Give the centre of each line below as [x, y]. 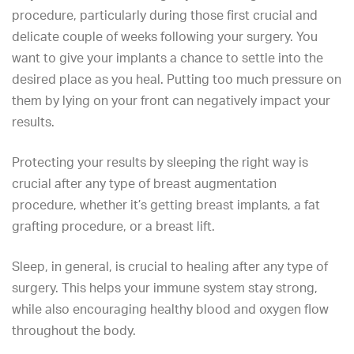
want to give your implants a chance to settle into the [168, 58]
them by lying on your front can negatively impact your [171, 100]
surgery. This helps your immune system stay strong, [165, 288]
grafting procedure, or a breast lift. [113, 226]
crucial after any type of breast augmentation [144, 183]
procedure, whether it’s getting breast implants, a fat [166, 205]
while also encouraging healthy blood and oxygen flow [170, 309]
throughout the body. [74, 330]
